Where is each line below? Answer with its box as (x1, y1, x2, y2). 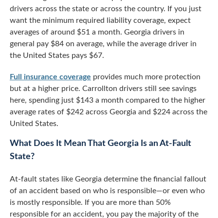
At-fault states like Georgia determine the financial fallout (10, 175, 206, 183)
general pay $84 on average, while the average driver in (10, 40, 197, 48)
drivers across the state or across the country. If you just (10, 5, 201, 13)
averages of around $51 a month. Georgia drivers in (10, 28, 184, 36)
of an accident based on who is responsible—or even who (10, 187, 205, 195)
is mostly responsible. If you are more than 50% (10, 199, 171, 206)
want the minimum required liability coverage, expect (10, 17, 191, 24)
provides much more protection (91, 73, 200, 81)
